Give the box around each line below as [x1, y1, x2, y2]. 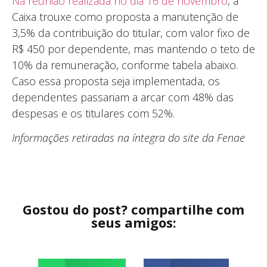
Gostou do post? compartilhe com [23, 200, 244, 218]
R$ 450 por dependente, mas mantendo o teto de [12, 41, 255, 56]
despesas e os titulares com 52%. [12, 105, 178, 120]
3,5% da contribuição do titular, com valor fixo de [12, 25, 250, 40]
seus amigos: [91, 213, 176, 231]
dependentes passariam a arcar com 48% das [12, 89, 234, 104]
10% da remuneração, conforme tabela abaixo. [12, 57, 238, 72]
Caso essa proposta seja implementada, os [12, 73, 220, 88]
